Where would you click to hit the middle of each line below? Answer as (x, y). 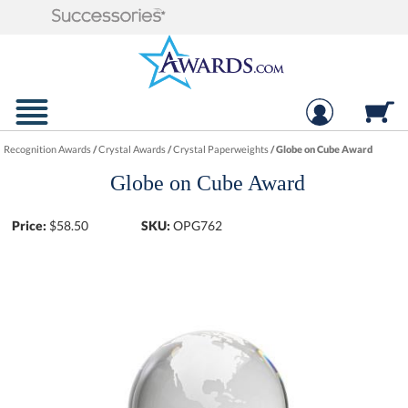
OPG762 (198, 225)
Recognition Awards (48, 149)
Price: (30, 225)
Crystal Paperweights (221, 149)
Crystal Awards (133, 149)
